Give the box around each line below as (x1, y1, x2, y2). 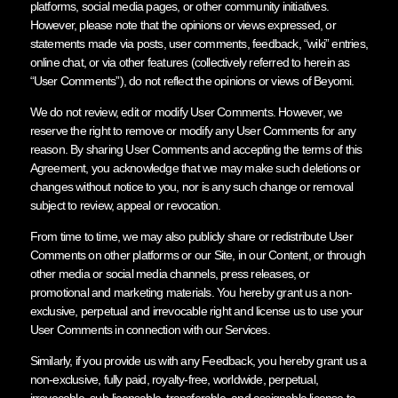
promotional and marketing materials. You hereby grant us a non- (29, 284, 353, 299)
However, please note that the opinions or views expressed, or (29, 17, 336, 32)
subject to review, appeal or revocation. (29, 197, 221, 212)
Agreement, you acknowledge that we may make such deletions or (29, 160, 360, 175)
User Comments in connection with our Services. (29, 322, 270, 337)
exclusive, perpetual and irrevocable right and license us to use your (29, 303, 363, 318)
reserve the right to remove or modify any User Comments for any (29, 123, 356, 138)
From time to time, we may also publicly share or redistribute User (29, 228, 353, 243)
